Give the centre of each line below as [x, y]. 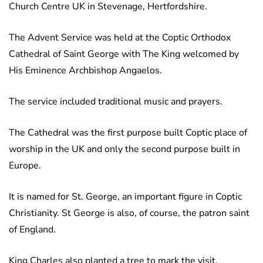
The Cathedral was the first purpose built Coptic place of [128, 133]
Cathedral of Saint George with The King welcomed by [124, 54]
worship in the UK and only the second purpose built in [124, 149]
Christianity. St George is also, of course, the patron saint [129, 213]
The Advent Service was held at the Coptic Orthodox [120, 38]
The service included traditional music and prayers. [116, 102]
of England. [32, 230]
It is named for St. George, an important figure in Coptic [125, 197]
